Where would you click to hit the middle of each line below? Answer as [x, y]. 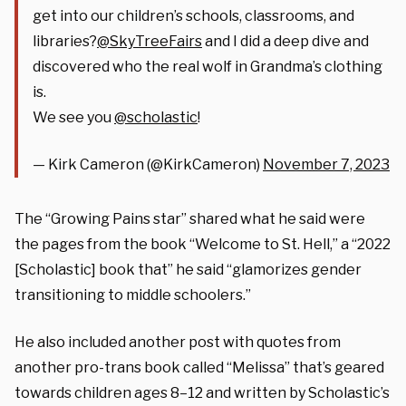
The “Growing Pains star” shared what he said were [190, 218]
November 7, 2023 [326, 164]
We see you [73, 117]
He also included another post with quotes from [178, 342]
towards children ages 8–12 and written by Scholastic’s [202, 392]
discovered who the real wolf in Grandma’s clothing [208, 66]
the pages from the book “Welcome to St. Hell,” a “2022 [203, 244]
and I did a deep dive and [285, 41]
